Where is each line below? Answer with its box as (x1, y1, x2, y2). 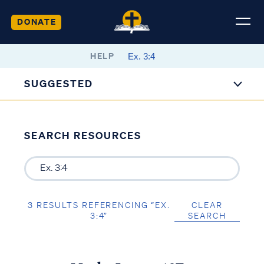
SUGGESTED (24, 77, 94, 90)
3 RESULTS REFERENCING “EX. (28, 199, 170, 210)
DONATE (16, 15, 57, 27)
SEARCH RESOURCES (24, 129, 141, 141)
